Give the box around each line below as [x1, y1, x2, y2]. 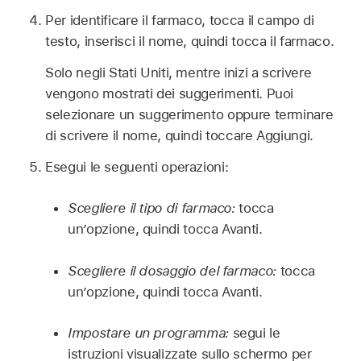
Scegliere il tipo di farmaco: [68, 200, 239, 217]
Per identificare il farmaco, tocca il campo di [45, 12, 314, 29]
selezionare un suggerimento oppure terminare [45, 106, 334, 122]
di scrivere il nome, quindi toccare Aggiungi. [45, 127, 313, 143]
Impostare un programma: [68, 325, 233, 342]
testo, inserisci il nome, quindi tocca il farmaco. [45, 33, 334, 50]
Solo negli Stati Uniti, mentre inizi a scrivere [45, 64, 312, 81]
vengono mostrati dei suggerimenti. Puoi [45, 85, 294, 102]
